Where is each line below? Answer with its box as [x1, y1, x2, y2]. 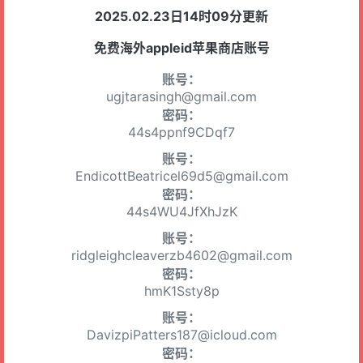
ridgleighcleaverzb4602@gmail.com [70, 247, 293, 263]
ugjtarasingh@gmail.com [106, 88, 257, 105]
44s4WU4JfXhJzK [126, 203, 237, 220]
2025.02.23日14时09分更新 [95, 8, 268, 24]
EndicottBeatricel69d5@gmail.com [75, 168, 288, 184]
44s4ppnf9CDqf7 [128, 124, 235, 140]
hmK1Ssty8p [143, 283, 220, 299]
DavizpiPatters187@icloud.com [86, 327, 277, 343]
